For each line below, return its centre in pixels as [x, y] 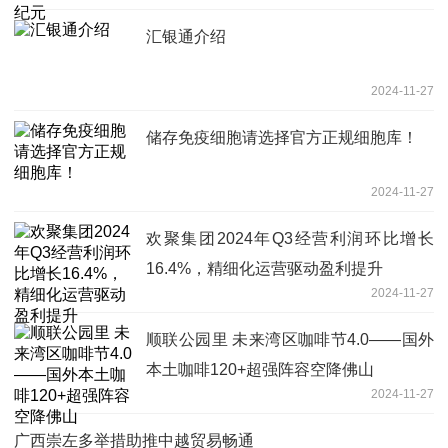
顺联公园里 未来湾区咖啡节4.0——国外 [290, 339]
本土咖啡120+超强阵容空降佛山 [260, 369]
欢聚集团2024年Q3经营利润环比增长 [290, 238]
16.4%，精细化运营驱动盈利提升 [264, 268]
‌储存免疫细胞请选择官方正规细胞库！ [282, 137]
